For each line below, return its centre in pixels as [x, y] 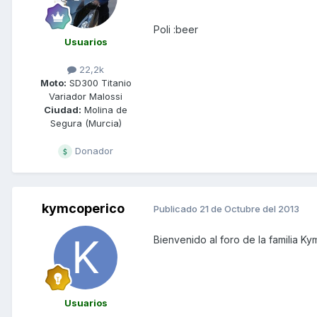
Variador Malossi [86, 96]
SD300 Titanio [99, 82]
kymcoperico [83, 208]
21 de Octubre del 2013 [249, 209]
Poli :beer [176, 29]
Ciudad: [63, 109]
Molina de [104, 109]
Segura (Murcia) [86, 123]
